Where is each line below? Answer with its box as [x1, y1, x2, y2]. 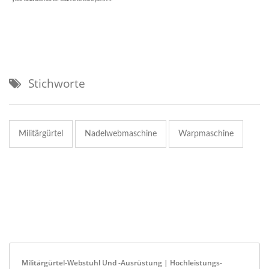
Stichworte [28, 76, 85, 92]
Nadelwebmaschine [85, 130, 157, 139]
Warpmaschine [178, 130, 234, 139]
